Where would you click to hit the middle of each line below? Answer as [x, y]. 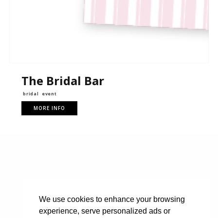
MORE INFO [49, 108]
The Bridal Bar [63, 80]
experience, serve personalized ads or [105, 211]
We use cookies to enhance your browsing [112, 200]
